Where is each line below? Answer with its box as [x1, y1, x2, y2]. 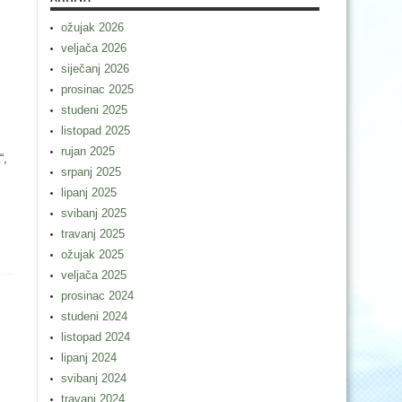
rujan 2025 [61, 144, 115, 158]
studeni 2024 [61, 310, 127, 323]
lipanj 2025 [61, 186, 117, 199]
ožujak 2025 [61, 248, 124, 261]
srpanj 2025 [61, 165, 121, 179]
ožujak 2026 [61, 21, 124, 34]
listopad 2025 [61, 124, 130, 137]
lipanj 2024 [61, 351, 117, 364]
